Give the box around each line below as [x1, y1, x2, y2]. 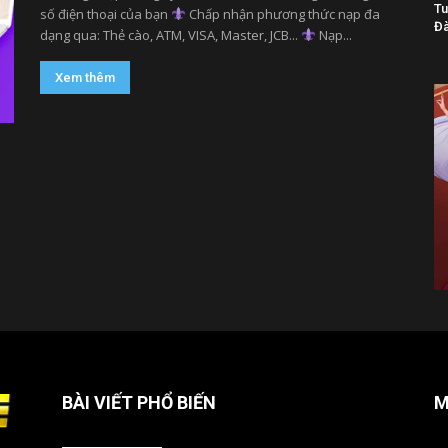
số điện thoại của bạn [40, 5, 171, 24]
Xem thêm [55, 70, 115, 86]
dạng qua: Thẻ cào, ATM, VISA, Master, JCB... [40, 26, 301, 45]
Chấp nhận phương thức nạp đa [185, 5, 380, 24]
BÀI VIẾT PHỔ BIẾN [62, 391, 216, 413]
